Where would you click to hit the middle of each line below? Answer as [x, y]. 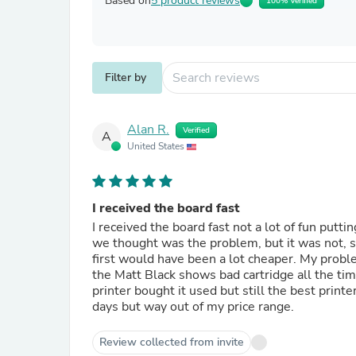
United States [157, 146]
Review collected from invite [172, 342]
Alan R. [148, 130]
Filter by [126, 77]
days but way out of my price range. [193, 307]
